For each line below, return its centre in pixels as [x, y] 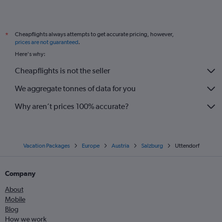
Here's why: [30, 54]
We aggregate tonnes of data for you [75, 89]
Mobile [15, 199]
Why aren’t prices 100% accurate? [72, 107]
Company [20, 173]
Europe [90, 145]
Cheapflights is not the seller [62, 71]
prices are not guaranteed [47, 42]
